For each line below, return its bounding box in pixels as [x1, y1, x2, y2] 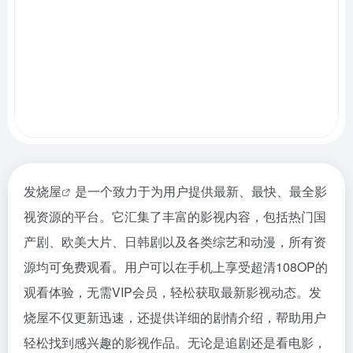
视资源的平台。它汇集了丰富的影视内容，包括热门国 [24, 207, 326, 225]
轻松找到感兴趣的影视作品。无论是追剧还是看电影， [24, 333, 326, 351]
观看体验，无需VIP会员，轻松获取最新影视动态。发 [24, 283, 321, 301]
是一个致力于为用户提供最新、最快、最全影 [75, 182, 327, 200]
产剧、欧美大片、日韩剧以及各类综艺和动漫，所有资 [24, 232, 326, 251]
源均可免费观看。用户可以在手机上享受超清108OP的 [24, 258, 328, 276]
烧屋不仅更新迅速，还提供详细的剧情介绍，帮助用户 [24, 308, 326, 326]
